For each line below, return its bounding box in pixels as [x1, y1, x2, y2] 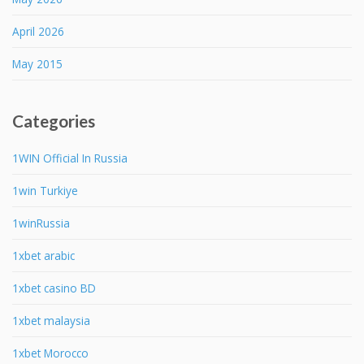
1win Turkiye [12, 182, 78, 198]
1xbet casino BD [12, 279, 96, 296]
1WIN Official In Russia [12, 149, 128, 166]
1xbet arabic [12, 247, 75, 263]
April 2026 [12, 23, 64, 39]
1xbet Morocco [12, 344, 89, 361]
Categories [12, 110, 95, 131]
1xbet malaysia [12, 312, 90, 328]
